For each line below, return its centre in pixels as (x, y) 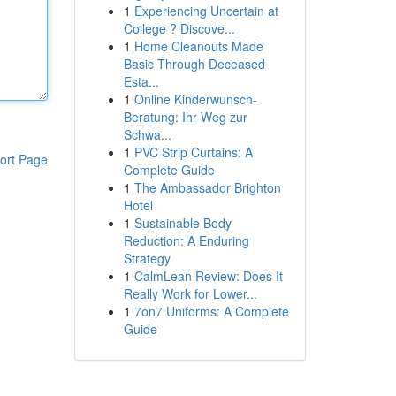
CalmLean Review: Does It (208, 276)
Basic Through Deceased (194, 64)
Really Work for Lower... (190, 293)
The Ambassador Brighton (207, 187)
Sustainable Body (183, 223)
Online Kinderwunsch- (195, 99)
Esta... (141, 81)
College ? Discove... (179, 28)
